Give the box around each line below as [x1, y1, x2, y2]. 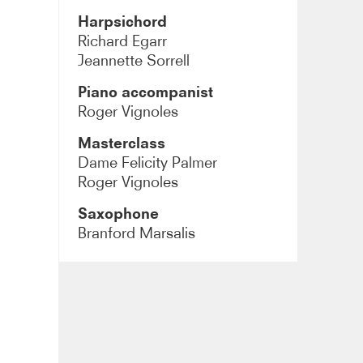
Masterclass [78, 134, 166, 152]
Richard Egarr [78, 31, 168, 50]
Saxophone [78, 204, 160, 222]
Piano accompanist [78, 83, 214, 100]
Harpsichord [78, 12, 168, 30]
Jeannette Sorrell [78, 50, 190, 70]
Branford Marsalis [78, 223, 196, 242]
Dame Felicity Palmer [78, 152, 218, 172]
